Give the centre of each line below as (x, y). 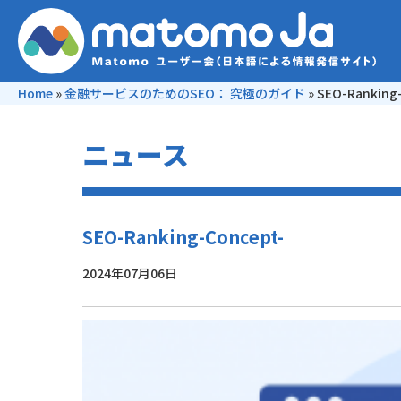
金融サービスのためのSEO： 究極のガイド (185, 93)
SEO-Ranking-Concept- (183, 237)
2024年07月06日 (130, 273)
